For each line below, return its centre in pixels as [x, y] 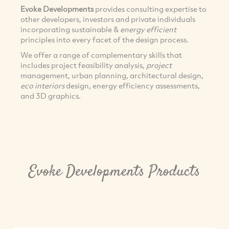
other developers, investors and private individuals [108, 19]
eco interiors [42, 86]
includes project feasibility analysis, [83, 65]
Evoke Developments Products [114, 172]
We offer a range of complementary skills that [101, 55]
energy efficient [148, 29]
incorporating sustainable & [70, 29]
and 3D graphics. [51, 96]
